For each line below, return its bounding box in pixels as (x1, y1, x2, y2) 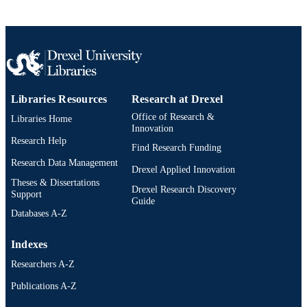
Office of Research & (132, 110, 214, 122)
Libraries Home (11, 113, 72, 125)
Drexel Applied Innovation (132, 164, 235, 175)
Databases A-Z (11, 208, 67, 219)
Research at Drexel (132, 93, 223, 105)
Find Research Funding (132, 142, 221, 153)
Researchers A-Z (11, 258, 75, 270)
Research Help (11, 135, 66, 147)
